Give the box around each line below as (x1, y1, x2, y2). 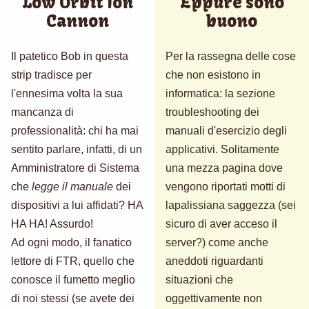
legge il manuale (32, 180, 113, 192)
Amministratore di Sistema (11, 161, 139, 174)
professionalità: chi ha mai (11, 124, 139, 137)
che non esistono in (166, 68, 261, 81)
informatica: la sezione (166, 87, 275, 99)
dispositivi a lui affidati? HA (11, 199, 143, 211)
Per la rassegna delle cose (166, 50, 296, 62)
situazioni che (166, 273, 233, 286)
